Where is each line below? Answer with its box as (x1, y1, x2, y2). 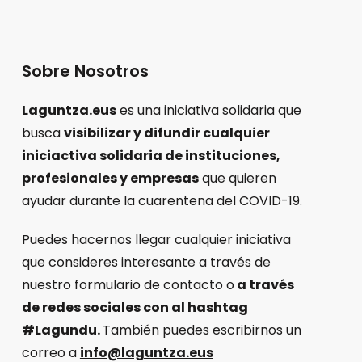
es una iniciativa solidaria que (116, 100, 301, 120)
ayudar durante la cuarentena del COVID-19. (21, 191, 302, 210)
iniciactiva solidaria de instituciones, (21, 145, 280, 165)
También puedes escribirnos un (102, 320, 301, 339)
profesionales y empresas (21, 168, 199, 187)
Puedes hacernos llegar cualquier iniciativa (21, 229, 291, 249)
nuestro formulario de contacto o (21, 275, 234, 294)
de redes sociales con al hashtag (21, 297, 248, 317)
